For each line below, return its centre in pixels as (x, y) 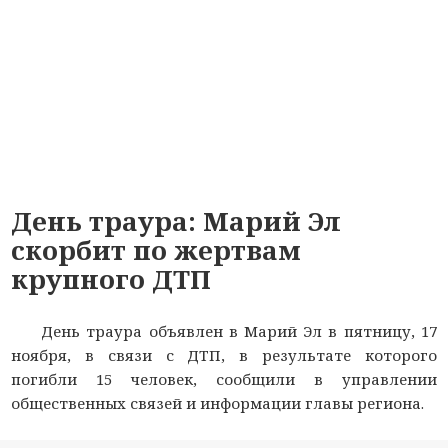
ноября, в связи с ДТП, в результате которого (224, 354)
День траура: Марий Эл (176, 220)
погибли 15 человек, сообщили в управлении (224, 378)
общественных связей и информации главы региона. (218, 402)
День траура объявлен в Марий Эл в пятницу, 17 (239, 330)
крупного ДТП (111, 278)
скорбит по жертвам (156, 249)
